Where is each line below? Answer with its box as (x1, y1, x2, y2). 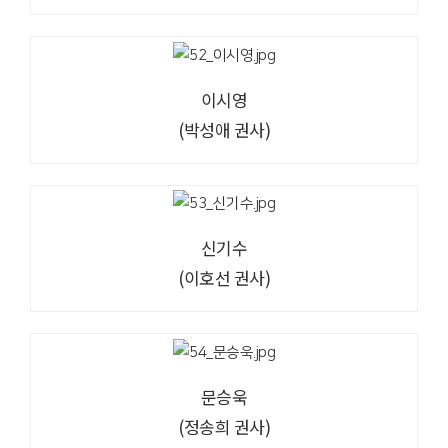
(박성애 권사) (178, 116, 270, 142)
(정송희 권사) (178, 414, 270, 440)
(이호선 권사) (178, 265, 270, 291)
